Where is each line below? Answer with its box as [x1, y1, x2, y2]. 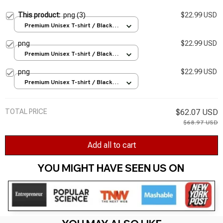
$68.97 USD [183, 118, 218, 127]
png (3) [63, 10, 86, 19]
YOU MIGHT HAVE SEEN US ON [37, 162, 186, 175]
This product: [18, 10, 63, 19]
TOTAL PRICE [5, 107, 47, 115]
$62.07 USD [176, 107, 218, 117]
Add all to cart [87, 140, 136, 150]
